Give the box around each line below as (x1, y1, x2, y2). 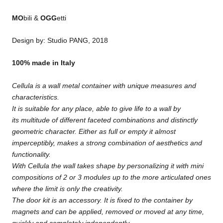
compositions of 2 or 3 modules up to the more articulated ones (12, 173, 211, 181)
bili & (23, 13, 38, 22)
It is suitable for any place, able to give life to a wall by (12, 104, 181, 112)
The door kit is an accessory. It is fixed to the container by (12, 196, 193, 204)
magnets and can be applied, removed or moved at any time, (12, 207, 204, 216)
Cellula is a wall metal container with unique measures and (12, 81, 196, 90)
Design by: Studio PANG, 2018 (12, 36, 108, 45)
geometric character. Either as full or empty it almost (12, 127, 176, 135)
